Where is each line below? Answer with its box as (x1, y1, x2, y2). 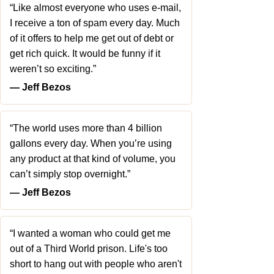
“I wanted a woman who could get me (10, 228, 171, 239)
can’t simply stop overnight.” (10, 169, 130, 179)
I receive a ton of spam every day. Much (10, 18, 180, 28)
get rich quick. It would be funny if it (10, 48, 160, 59)
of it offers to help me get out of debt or (10, 33, 174, 43)
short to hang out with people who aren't (10, 259, 182, 269)
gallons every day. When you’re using (10, 138, 172, 149)
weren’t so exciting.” (10, 64, 96, 74)
